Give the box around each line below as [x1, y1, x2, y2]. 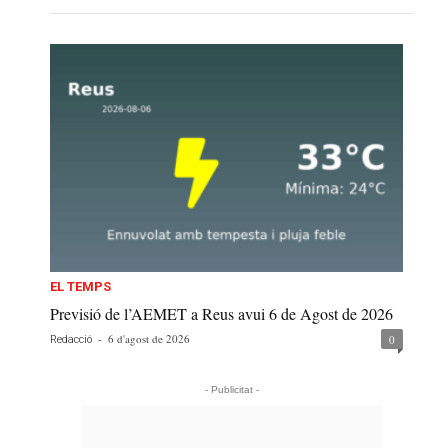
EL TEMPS [50, 279, 111, 295]
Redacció [50, 333, 92, 347]
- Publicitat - [204, 384, 259, 396]
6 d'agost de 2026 [108, 331, 190, 347]
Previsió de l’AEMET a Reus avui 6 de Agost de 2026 [50, 303, 393, 325]
